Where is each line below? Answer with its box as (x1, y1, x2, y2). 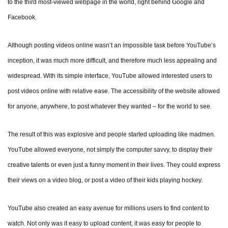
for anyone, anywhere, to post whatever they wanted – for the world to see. (8, 103, 212, 110)
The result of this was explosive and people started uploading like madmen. (8, 131, 217, 138)
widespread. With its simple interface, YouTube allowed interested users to (8, 72, 212, 80)
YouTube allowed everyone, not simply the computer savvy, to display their (8, 146, 212, 154)
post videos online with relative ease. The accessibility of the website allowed (8, 88, 220, 95)
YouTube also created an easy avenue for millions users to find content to (8, 205, 209, 212)
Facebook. (8, 14, 37, 21)
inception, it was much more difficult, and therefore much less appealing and (8, 57, 217, 65)
